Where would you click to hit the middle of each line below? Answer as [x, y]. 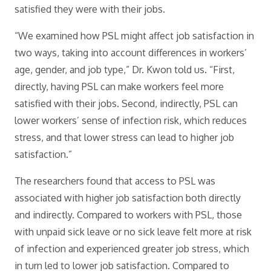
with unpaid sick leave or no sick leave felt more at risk [133, 232]
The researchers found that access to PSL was [115, 181]
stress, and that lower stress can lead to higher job [124, 137]
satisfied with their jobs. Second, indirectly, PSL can [126, 103]
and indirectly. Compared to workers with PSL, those [128, 215]
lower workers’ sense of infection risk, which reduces [131, 120]
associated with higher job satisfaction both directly [128, 198]
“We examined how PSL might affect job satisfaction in [134, 36]
